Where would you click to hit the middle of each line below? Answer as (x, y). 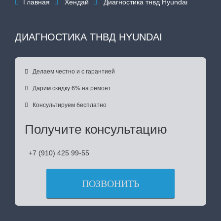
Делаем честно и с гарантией (74, 71)
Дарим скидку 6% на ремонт (72, 88)
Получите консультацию (96, 129)
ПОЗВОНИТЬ (110, 183)
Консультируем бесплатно (70, 105)
